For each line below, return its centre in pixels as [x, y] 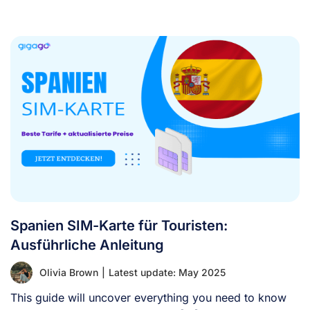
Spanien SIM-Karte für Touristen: [119, 225]
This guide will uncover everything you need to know [148, 297]
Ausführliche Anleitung [87, 245]
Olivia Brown [69, 272]
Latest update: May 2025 [167, 272]
